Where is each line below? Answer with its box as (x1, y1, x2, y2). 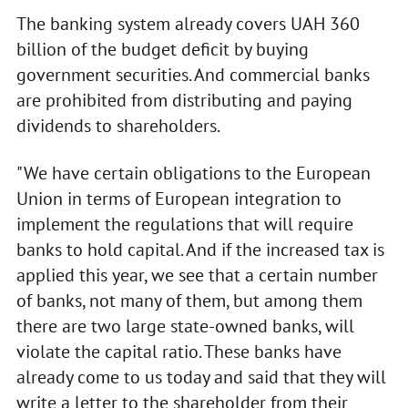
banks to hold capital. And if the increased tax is (15, 237, 384, 261)
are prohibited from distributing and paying (15, 87, 352, 112)
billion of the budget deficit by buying (15, 36, 309, 61)
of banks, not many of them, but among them (15, 288, 362, 312)
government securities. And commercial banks (15, 62, 370, 87)
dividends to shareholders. (15, 113, 220, 138)
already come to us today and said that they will (15, 364, 386, 389)
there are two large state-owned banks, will (15, 313, 354, 338)
